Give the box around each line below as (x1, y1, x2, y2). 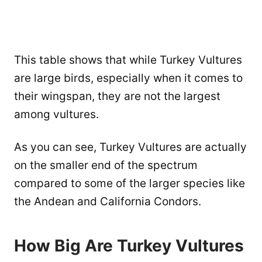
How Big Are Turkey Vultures (14, 235, 244, 256)
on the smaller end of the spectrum (14, 158, 198, 172)
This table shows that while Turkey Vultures (14, 53, 242, 67)
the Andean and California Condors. (14, 194, 201, 208)
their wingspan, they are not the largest (14, 89, 220, 103)
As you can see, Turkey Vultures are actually (14, 140, 247, 154)
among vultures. (14, 107, 99, 121)
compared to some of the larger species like (14, 176, 245, 190)
